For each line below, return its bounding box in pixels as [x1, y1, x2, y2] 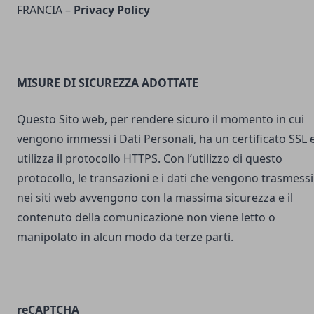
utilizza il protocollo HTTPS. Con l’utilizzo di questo [17, 151, 282, 166]
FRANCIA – [17, 2, 74, 18]
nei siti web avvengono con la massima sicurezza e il [17, 190, 293, 205]
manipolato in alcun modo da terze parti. [17, 229, 233, 245]
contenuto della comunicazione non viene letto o [17, 210, 275, 225]
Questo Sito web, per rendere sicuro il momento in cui [17, 111, 304, 127]
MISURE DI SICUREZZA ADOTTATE [17, 75, 204, 90]
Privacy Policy [74, 2, 150, 18]
